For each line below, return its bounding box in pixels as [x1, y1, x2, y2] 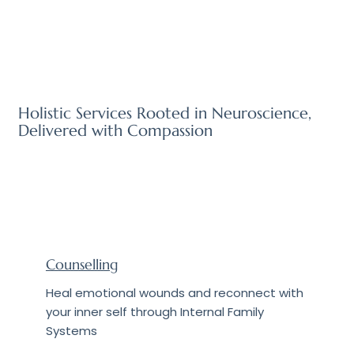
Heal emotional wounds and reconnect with [45, 284, 303, 301]
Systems [45, 322, 97, 339]
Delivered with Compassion [17, 120, 213, 141]
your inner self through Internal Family [45, 303, 264, 320]
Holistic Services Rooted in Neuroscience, [17, 103, 311, 123]
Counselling [45, 254, 119, 273]
